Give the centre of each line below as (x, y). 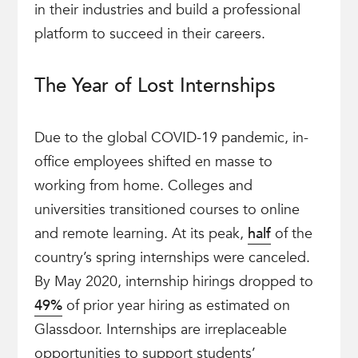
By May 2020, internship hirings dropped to (173, 282)
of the (291, 234)
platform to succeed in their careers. (149, 34)
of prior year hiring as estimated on (176, 306)
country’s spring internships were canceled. (172, 258)
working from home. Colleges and (143, 186)
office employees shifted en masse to (153, 162)
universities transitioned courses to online (167, 210)
